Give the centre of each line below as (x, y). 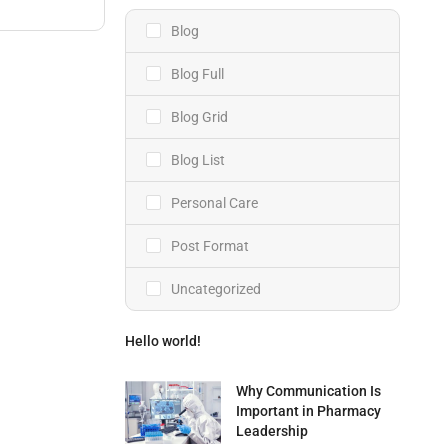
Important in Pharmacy (309, 411)
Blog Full (197, 74)
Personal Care (214, 203)
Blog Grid (199, 117)
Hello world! (162, 341)
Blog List (197, 160)
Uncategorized (215, 289)
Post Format (209, 246)
